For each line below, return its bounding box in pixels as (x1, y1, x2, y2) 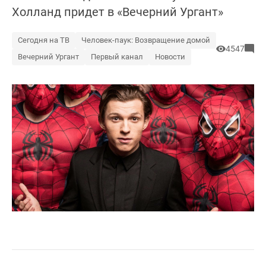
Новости (155, 52, 185, 61)
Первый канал (91, 52, 143, 61)
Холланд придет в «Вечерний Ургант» (12, 5, 223, 19)
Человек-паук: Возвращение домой (81, 36, 210, 45)
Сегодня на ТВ (18, 36, 69, 45)
